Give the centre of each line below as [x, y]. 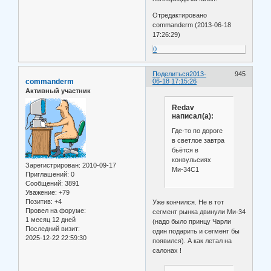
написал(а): [192, 116]
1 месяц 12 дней [51, 219]
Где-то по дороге [197, 130]
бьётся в [185, 150]
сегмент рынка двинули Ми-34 [199, 212]
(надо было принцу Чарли [192, 222]
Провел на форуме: [56, 210]
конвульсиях [191, 159]
